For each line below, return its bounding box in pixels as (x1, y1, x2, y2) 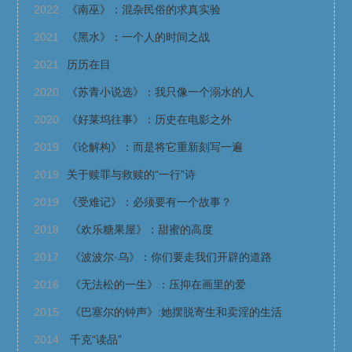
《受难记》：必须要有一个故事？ (67, 196, 233, 209)
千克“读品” (67, 333, 123, 346)
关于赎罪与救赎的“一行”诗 (67, 168, 196, 181)
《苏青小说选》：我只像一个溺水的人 (67, 86, 255, 99)
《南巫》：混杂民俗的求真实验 (67, 3, 222, 16)
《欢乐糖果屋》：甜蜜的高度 (67, 223, 214, 236)
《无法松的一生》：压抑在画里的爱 (67, 278, 247, 291)
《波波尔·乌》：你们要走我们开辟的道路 (67, 251, 273, 264)
